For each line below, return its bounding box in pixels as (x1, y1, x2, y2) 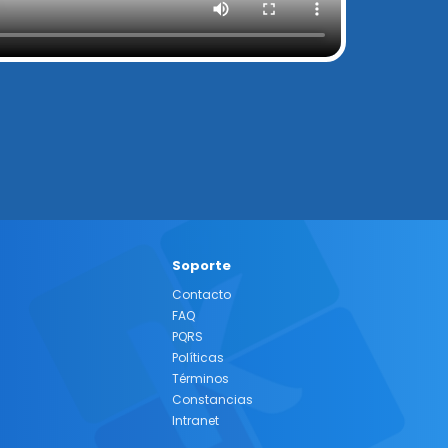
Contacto (172, 285, 231, 303)
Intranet (172, 411, 219, 429)
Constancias (172, 390, 253, 408)
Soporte (172, 255, 231, 275)
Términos (172, 369, 229, 387)
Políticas (172, 348, 224, 366)
